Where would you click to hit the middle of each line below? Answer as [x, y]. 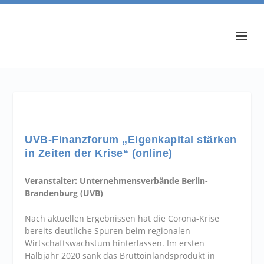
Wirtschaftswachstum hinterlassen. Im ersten [115, 243]
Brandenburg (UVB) [64, 193]
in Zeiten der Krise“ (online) [99, 153]
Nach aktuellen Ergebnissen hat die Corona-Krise [122, 219]
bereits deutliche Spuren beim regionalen [108, 231]
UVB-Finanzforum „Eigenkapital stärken [131, 140]
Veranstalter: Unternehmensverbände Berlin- [117, 181]
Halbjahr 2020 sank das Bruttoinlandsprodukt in [120, 256]
